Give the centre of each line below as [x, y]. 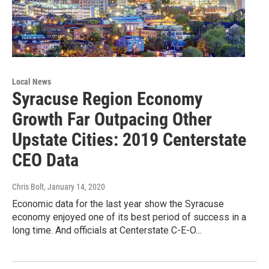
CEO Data [45, 160]
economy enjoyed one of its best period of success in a [129, 217]
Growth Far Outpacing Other [112, 119]
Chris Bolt [28, 187]
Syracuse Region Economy [107, 99]
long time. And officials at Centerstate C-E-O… [107, 231]
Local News [32, 82]
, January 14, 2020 [74, 187]
